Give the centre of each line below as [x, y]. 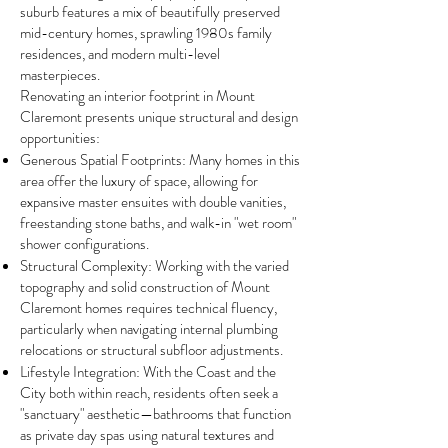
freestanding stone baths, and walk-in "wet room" [158, 223]
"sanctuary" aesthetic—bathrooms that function [155, 414]
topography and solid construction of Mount [145, 287]
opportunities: [60, 138]
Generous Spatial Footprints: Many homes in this [160, 160]
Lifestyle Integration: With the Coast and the [148, 372]
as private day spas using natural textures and [147, 435]
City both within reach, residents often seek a [149, 393]
